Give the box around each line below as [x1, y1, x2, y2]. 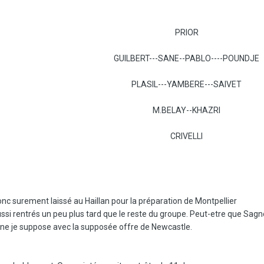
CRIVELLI [170, 131, 203, 141]
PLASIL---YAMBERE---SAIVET [131, 80, 242, 90]
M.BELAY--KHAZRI [153, 105, 220, 115]
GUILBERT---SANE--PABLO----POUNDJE [114, 54, 259, 64]
